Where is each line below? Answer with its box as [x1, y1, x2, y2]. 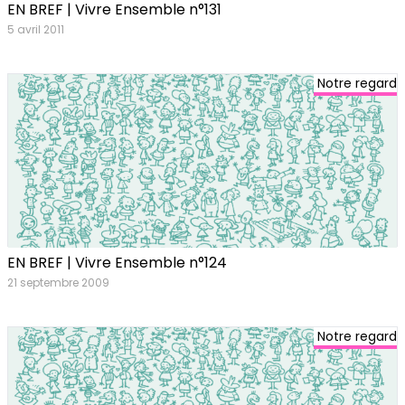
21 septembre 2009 [7, 275, 109, 290]
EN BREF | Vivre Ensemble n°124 [7, 252, 227, 273]
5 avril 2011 [7, 22, 64, 37]
